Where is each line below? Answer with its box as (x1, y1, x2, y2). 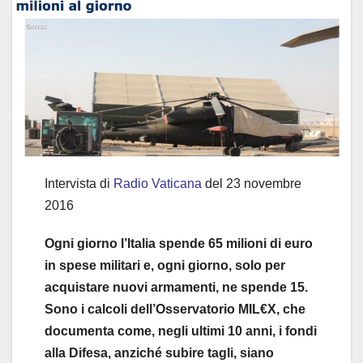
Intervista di (45, 176, 113, 190)
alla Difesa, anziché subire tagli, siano (45, 345, 274, 360)
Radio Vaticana (113, 176, 202, 190)
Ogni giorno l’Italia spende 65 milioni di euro (45, 236, 313, 250)
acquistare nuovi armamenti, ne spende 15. (45, 280, 308, 294)
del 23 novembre (202, 176, 301, 190)
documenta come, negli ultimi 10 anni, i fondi (45, 323, 317, 338)
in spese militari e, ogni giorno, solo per (45, 258, 285, 272)
